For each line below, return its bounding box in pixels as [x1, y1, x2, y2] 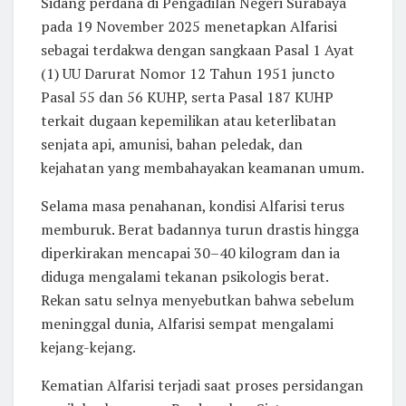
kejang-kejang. [41, 336, 136, 357]
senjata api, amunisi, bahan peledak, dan [41, 133, 303, 154]
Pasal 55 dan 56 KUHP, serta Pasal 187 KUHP [41, 86, 333, 107]
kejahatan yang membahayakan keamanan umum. [41, 157, 364, 178]
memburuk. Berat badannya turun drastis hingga [41, 218, 359, 239]
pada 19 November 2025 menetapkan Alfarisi [41, 15, 337, 36]
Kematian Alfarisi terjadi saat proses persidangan [41, 374, 363, 395]
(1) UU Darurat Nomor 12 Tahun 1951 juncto [41, 63, 334, 83]
